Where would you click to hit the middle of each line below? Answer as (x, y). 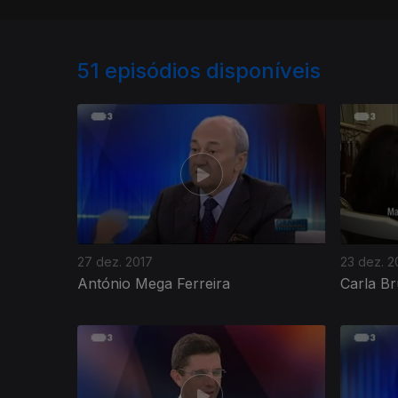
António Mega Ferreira (154, 283)
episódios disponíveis (213, 71)
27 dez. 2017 (115, 261)
